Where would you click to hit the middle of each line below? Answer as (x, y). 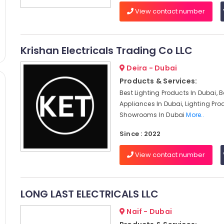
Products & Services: (158, 81)
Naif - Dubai (148, 211)
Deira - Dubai (151, 68)
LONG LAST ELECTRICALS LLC (89, 194)
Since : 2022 (140, 134)
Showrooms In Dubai (153, 115)
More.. (195, 115)
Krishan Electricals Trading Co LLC (106, 50)
